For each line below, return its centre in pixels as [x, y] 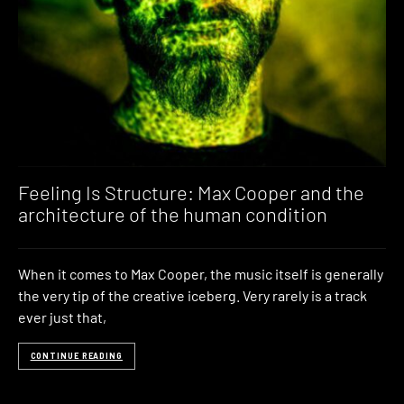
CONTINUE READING [76, 356]
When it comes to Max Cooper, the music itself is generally [201, 273]
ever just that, [62, 317]
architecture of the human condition [173, 214]
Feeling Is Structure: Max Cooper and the [191, 193]
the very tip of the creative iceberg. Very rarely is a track [193, 295]
